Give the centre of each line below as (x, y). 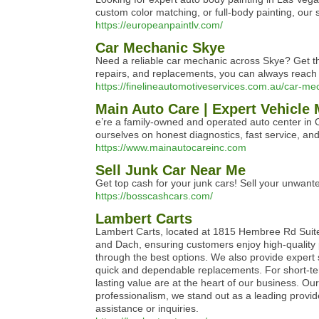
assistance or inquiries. (147, 308)
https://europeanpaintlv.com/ (159, 25)
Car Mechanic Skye (160, 48)
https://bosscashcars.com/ (154, 196)
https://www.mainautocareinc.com (171, 147)
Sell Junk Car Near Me (171, 170)
